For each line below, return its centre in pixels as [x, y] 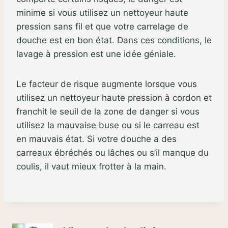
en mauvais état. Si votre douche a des [96, 139]
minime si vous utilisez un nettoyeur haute [102, 12]
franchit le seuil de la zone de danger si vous [108, 111]
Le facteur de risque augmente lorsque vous [107, 84]
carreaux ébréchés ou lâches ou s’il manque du [112, 152]
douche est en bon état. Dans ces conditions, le [114, 40]
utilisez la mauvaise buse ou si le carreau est [108, 125]
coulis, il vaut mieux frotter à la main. [91, 166]
